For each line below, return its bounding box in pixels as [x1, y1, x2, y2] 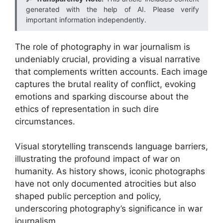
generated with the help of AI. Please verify [26, 4, 199, 13]
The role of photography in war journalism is [15, 41, 190, 52]
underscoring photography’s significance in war [15, 204, 203, 214]
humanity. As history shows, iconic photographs [15, 166, 205, 176]
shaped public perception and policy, [15, 191, 161, 201]
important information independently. [26, 15, 146, 24]
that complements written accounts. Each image [15, 66, 208, 77]
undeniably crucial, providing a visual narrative [15, 54, 200, 64]
